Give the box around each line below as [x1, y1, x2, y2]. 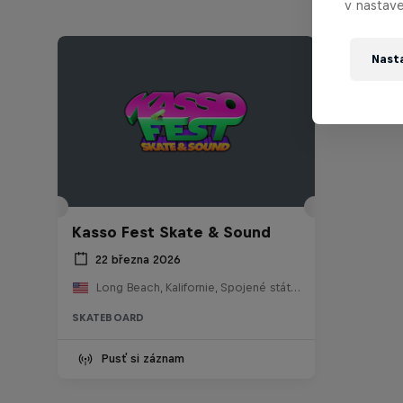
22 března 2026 [95, 252, 181, 266]
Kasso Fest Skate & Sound [72, 223, 271, 242]
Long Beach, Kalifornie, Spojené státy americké [290, 281, 300, 295]
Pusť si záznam [101, 352, 184, 366]
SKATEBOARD [72, 312, 145, 324]
